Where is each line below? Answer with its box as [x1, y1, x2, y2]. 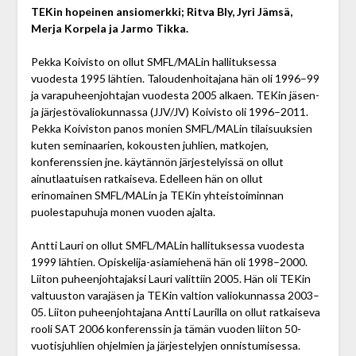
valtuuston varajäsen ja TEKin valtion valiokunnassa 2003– [30, 288, 319, 302]
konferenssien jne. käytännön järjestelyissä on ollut [30, 154, 284, 168]
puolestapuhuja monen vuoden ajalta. [30, 204, 215, 219]
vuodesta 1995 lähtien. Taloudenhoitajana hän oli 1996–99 [30, 71, 319, 85]
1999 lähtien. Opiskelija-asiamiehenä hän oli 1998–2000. [30, 254, 308, 269]
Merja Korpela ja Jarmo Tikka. [30, 21, 188, 35]
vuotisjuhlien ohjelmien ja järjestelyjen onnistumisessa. [30, 338, 300, 352]
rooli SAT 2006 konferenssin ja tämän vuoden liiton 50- [30, 321, 301, 335]
